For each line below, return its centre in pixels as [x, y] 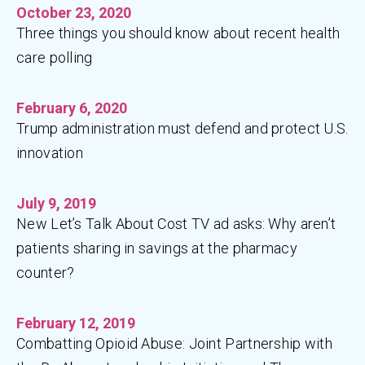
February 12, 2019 [76, 323]
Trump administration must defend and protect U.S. [182, 128]
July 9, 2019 [56, 203]
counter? [46, 273]
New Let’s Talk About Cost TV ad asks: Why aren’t [176, 224]
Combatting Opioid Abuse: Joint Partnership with [175, 343]
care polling [55, 57]
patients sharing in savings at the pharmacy [157, 248]
